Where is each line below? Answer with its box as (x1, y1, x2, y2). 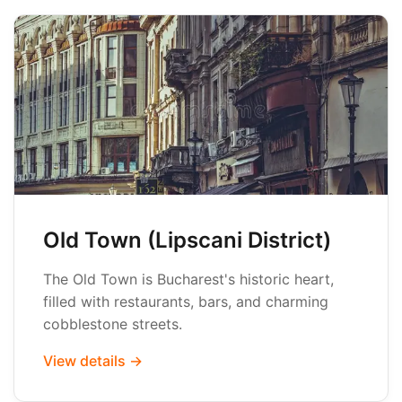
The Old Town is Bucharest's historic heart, (43, 270, 334, 288)
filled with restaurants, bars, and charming (43, 293, 328, 310)
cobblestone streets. (43, 315, 182, 333)
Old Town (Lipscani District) (43, 227, 331, 253)
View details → (43, 352, 143, 370)
